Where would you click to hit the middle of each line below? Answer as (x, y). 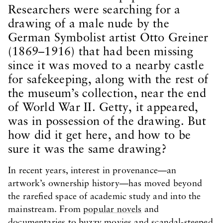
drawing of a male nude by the (89, 24)
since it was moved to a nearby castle (106, 66)
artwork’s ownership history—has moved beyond (105, 184)
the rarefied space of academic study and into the (105, 197)
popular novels (112, 210)
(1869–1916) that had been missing (101, 52)
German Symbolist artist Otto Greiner (108, 38)
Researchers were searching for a (94, 10)
